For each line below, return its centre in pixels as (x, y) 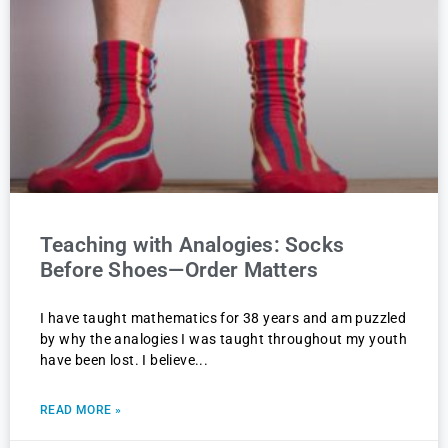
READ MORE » (81, 410)
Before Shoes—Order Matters (179, 270)
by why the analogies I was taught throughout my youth (224, 339)
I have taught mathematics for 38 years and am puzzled (223, 318)
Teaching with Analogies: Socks (192, 245)
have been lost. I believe (117, 360)
